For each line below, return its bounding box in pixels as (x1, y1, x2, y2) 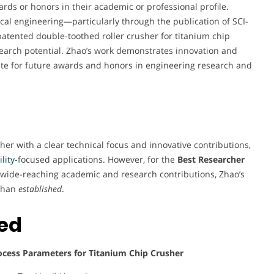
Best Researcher (177, 153, 245, 165)
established (18, 182, 62, 194)
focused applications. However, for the (18, 153, 177, 165)
